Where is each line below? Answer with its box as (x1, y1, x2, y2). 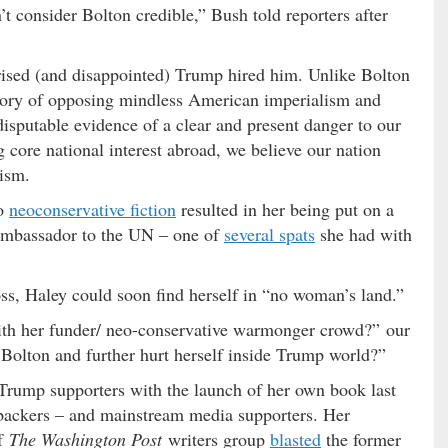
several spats (224, 221, 315, 246)
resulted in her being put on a (176, 196, 394, 221)
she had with (315, 221, 412, 246)
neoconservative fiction (9, 196, 176, 221)
